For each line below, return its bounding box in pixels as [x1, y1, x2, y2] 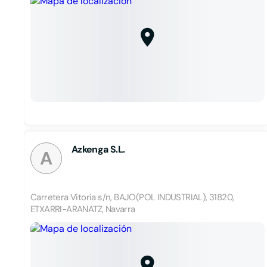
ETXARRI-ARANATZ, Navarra [30, 203, 135, 215]
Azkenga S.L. [72, 143, 125, 156]
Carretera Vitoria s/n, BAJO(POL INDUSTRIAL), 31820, [30, 191, 234, 203]
